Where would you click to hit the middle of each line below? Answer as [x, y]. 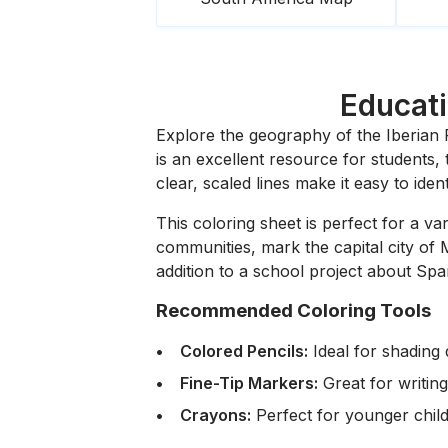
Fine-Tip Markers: [249, 383]
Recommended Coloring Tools [293, 310]
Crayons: [215, 415]
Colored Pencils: [244, 351]
